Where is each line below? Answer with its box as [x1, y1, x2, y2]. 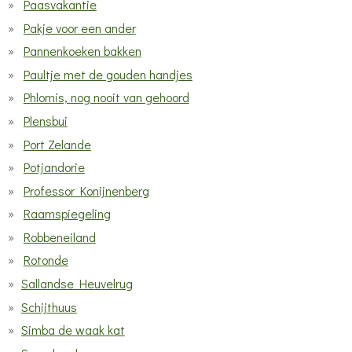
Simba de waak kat [20, 321, 125, 339]
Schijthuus [20, 298, 77, 315]
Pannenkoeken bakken [23, 42, 141, 60]
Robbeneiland [23, 228, 96, 245]
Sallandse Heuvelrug [20, 275, 133, 292]
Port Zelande [23, 135, 91, 152]
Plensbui [23, 112, 68, 129]
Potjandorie [23, 159, 85, 176]
